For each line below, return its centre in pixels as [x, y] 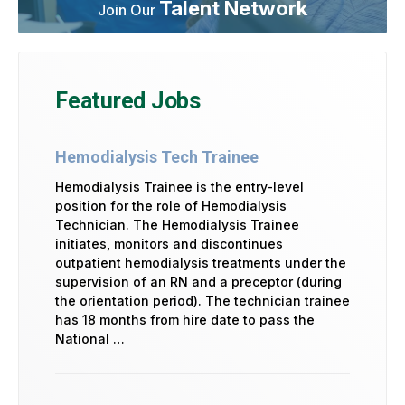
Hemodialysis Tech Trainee [157, 156]
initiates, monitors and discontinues [169, 243]
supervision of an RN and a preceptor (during [198, 281]
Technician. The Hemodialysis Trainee [177, 224]
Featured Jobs [128, 100]
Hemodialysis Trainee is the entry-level [179, 186]
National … [90, 338]
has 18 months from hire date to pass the [185, 319]
